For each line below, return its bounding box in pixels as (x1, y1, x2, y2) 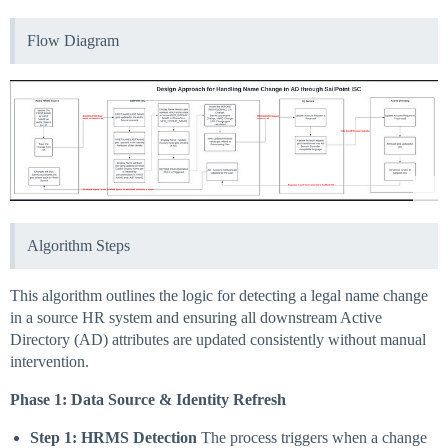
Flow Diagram (27, 32, 119, 50)
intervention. (10, 353, 89, 371)
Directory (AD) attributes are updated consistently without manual (10, 331, 426, 349)
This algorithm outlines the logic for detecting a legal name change (10, 287, 428, 305)
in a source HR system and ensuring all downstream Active (10, 309, 382, 327)
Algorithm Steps (27, 237, 130, 255)
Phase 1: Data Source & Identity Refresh (10, 391, 286, 409)
